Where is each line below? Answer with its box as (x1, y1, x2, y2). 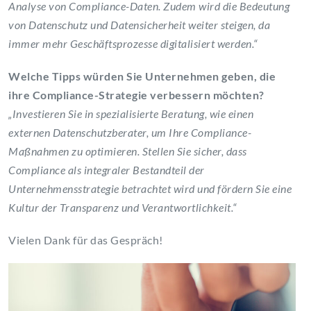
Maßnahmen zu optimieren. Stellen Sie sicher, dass (8, 144, 247, 158)
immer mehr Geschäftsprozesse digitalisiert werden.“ (8, 37, 258, 51)
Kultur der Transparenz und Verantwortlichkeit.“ (8, 201, 237, 215)
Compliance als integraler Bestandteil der (8, 163, 205, 177)
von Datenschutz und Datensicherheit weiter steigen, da (8, 18, 270, 32)
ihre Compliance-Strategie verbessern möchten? (8, 88, 264, 102)
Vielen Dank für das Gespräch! (8, 233, 163, 247)
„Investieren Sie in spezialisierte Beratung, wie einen (8, 107, 253, 121)
